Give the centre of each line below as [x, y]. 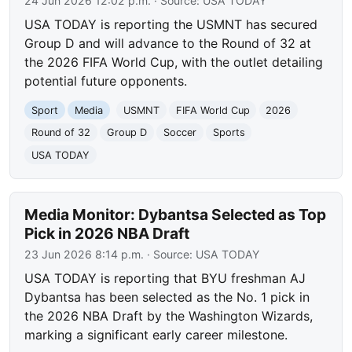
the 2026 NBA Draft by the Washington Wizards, [169, 316]
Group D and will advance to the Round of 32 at [168, 44]
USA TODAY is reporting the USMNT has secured [171, 25]
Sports [229, 133]
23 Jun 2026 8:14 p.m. [84, 255]
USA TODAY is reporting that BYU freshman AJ [165, 279]
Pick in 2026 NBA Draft [107, 234]
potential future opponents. [106, 81]
